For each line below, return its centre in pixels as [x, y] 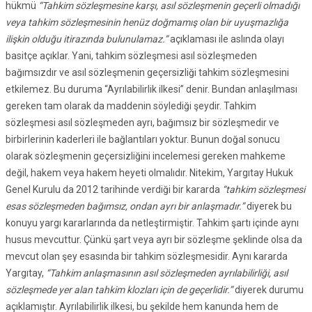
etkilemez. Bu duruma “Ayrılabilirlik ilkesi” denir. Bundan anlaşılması [151, 89]
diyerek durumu [269, 290]
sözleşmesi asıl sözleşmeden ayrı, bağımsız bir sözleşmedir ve [142, 123]
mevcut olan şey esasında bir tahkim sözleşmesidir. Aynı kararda [147, 257]
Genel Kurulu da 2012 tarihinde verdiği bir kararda [114, 190]
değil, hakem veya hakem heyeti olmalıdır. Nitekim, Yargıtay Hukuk [149, 173]
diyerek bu [269, 206]
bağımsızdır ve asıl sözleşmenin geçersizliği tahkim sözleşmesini [147, 73]
